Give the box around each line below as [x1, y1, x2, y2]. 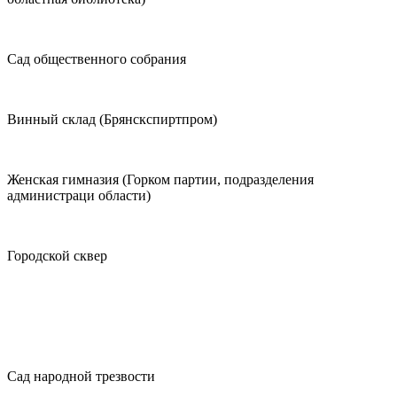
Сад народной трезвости [7, 369, 155, 385]
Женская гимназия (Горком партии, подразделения [7, 172, 314, 188]
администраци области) [7, 188, 151, 204]
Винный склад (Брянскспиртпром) [7, 112, 217, 128]
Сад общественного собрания [7, 51, 186, 67]
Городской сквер [7, 248, 107, 264]
